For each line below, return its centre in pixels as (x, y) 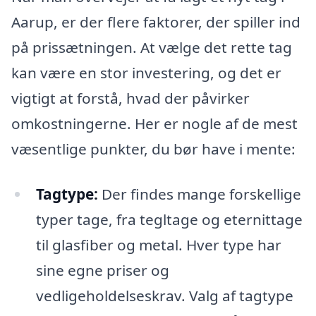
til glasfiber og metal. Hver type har (158, 244)
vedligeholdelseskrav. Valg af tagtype (164, 295)
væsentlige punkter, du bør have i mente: (153, 148)
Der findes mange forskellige (199, 194)
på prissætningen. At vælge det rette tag (152, 47)
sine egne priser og (102, 270)
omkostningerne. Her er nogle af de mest (154, 123)
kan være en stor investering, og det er (146, 72)
